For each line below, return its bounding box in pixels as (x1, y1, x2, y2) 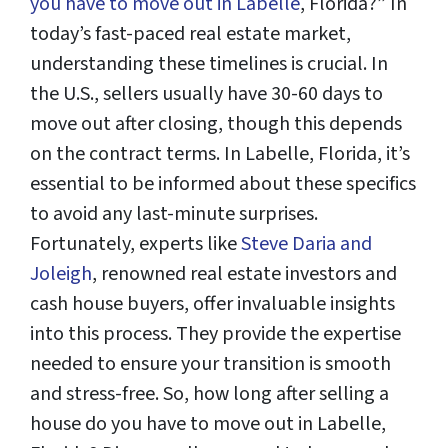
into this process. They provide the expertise (30, 320, 401, 349)
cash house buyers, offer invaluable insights (30, 290, 395, 319)
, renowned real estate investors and (92, 260, 397, 289)
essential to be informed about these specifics (30, 170, 416, 199)
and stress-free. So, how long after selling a (30, 380, 389, 409)
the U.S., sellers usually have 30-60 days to (30, 80, 383, 109)
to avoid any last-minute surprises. (30, 200, 318, 229)
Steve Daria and (241, 230, 372, 259)
